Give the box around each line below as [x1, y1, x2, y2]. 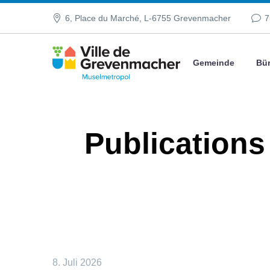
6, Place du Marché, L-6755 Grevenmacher [65, 13, 231, 23]
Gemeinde [193, 58, 234, 67]
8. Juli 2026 [52, 257, 102, 268]
